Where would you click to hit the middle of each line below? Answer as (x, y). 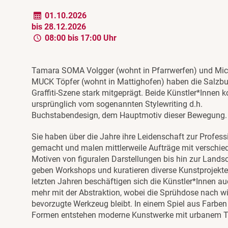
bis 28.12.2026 (59, 26)
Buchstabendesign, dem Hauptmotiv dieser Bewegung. (129, 115)
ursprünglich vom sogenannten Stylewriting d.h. (117, 104)
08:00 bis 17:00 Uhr (80, 38)
